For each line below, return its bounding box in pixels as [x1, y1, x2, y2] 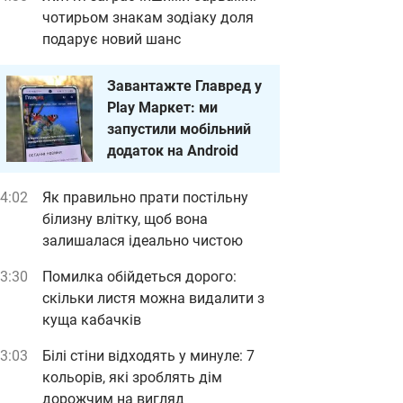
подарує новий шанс [42, 31, 181, 48]
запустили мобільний [107, 121, 251, 138]
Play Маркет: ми [107, 99, 218, 116]
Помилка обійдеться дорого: [42, 268, 237, 285]
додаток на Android [107, 142, 238, 159]
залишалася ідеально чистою [42, 232, 243, 249]
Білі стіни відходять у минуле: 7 [42, 347, 255, 364]
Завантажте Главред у [107, 77, 262, 94]
